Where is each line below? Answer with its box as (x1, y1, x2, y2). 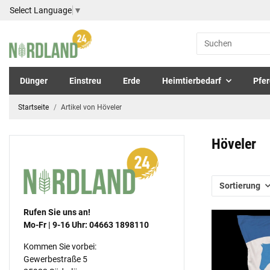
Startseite (18, 102, 49, 111)
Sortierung (219, 180, 260, 190)
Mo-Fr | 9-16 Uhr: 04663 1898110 (23, 219, 149, 230)
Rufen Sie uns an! (23, 207, 90, 217)
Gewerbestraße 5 (23, 254, 87, 264)
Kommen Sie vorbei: (23, 241, 96, 251)
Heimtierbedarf (162, 75, 221, 86)
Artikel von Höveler (61, 102, 122, 111)
